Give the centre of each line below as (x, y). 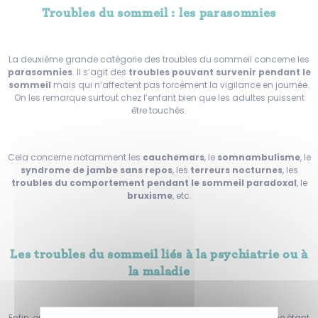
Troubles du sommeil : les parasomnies (159, 13)
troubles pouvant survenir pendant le (219, 72)
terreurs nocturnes (236, 170)
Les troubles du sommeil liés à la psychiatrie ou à (159, 254)
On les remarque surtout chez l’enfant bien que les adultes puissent (159, 97)
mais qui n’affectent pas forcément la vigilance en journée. (180, 84)
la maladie (159, 272)
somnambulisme (258, 157)
